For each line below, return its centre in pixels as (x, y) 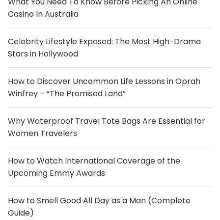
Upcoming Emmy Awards (56, 173)
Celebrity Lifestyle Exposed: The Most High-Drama (104, 42)
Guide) (21, 213)
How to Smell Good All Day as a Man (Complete (99, 201)
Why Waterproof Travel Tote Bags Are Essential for (107, 121)
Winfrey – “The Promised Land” (67, 94)
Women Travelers (42, 134)
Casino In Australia (43, 14)
